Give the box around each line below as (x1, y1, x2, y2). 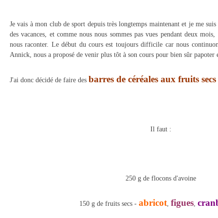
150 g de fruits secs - (79, 200, 139, 207)
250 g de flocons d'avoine (125, 175, 196, 182)
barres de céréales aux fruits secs (89, 74, 216, 84)
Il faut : (150, 126, 171, 133)
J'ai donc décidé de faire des (10, 76, 89, 84)
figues (170, 198, 194, 208)
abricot (138, 198, 167, 208)
